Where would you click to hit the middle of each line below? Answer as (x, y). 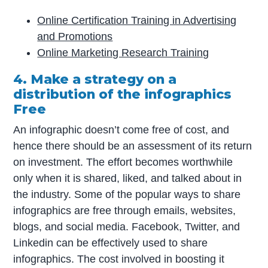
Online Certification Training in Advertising (137, 21)
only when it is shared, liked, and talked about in (128, 178)
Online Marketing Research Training (123, 53)
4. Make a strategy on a (95, 79)
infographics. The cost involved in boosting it (119, 259)
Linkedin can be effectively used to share (111, 243)
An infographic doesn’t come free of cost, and (121, 130)
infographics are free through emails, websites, (125, 210)
